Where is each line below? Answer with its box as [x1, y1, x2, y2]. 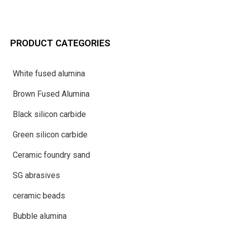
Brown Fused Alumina [13, 89, 90, 99]
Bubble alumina [13, 211, 67, 221]
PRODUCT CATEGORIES [10, 37, 110, 48]
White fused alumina [13, 68, 85, 78]
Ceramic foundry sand [13, 150, 90, 160]
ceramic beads [13, 190, 65, 201]
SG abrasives [13, 170, 60, 180]
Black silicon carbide [13, 109, 86, 119]
